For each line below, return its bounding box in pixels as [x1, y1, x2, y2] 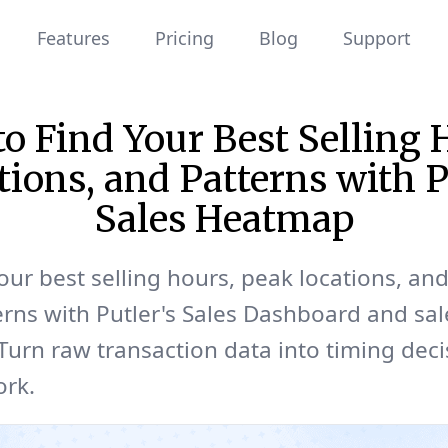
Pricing [155, 26, 214, 50]
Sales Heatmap [94, 197, 354, 242]
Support [343, 26, 411, 50]
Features [37, 26, 110, 50]
